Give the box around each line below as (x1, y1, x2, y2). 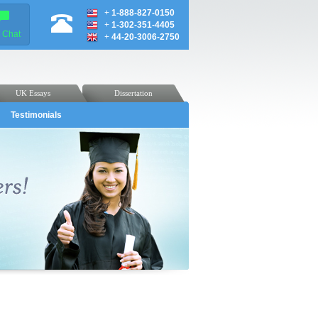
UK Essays (16, 89, 50, 97)
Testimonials (11, 110, 62, 120)
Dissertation (114, 89, 153, 97)
